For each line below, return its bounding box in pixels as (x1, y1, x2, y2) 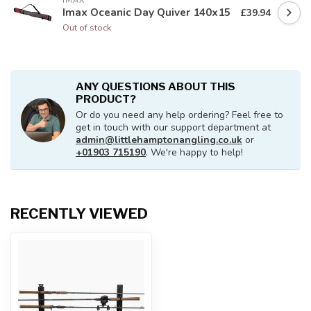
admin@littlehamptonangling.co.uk (76, 133, 242, 147)
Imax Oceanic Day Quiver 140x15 (62, 4, 230, 19)
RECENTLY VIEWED (10, 205, 148, 223)
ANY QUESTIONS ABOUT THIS (76, 80, 235, 94)
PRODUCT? (76, 92, 136, 106)
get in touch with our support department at (76, 121, 271, 135)
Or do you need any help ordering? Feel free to (76, 108, 283, 122)
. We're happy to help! (146, 146, 243, 160)
